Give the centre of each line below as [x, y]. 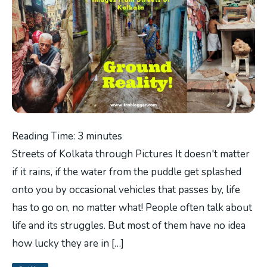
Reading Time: [45, 136]
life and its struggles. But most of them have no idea [129, 225]
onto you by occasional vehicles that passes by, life [126, 190]
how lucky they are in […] [68, 243]
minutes [104, 136]
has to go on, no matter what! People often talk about [132, 207]
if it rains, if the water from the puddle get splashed [127, 172]
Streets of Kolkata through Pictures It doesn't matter [131, 154]
